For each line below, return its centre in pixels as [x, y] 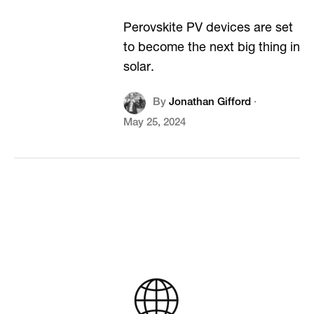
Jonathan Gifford [210, 103]
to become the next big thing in [211, 48]
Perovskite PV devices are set [208, 29]
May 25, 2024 [154, 123]
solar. [138, 68]
